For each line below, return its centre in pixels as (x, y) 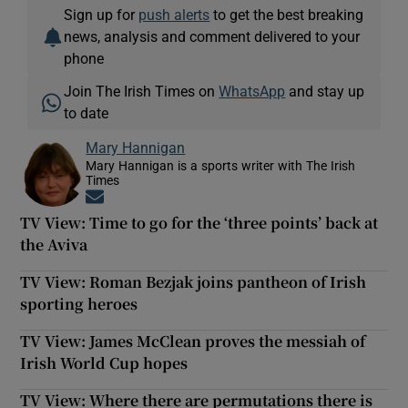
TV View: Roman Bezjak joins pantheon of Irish (194, 281)
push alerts (174, 14)
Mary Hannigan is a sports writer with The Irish (221, 165)
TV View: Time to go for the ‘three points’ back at (199, 222)
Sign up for (102, 14)
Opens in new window (170, 198)
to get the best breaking (287, 14)
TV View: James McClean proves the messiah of (193, 341)
